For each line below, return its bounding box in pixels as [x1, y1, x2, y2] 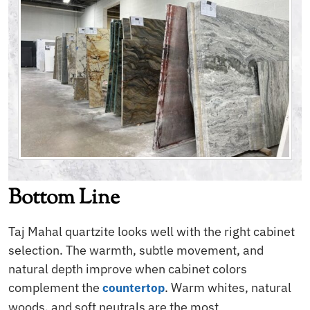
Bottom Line [8, 183, 120, 213]
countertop [102, 280, 165, 295]
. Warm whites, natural [165, 279, 291, 295]
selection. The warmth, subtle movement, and [8, 241, 264, 258]
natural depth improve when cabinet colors [8, 260, 247, 277]
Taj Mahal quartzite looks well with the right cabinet [8, 223, 295, 239]
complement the [8, 279, 102, 295]
